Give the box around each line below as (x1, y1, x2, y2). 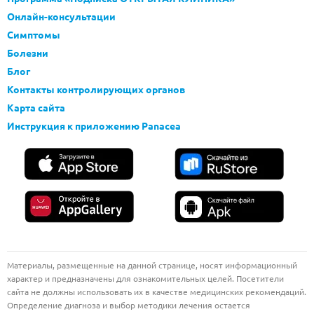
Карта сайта (7, 101, 65, 114)
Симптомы (7, 28, 60, 41)
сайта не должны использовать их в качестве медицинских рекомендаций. (7, 286, 306, 297)
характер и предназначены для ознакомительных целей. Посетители (7, 273, 284, 284)
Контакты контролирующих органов (7, 83, 185, 95)
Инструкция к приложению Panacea (7, 119, 181, 132)
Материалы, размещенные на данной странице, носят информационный (7, 259, 297, 271)
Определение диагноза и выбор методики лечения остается (7, 299, 250, 310)
